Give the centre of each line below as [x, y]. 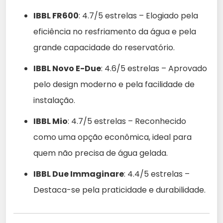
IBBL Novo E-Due [67, 69]
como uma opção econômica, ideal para [112, 137]
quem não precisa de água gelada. [101, 153]
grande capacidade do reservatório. [104, 48]
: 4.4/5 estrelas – [157, 174]
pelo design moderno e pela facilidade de [114, 85]
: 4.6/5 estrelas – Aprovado [154, 69]
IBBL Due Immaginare [79, 174]
